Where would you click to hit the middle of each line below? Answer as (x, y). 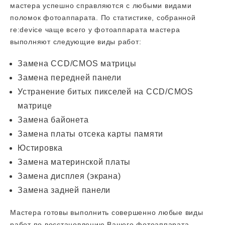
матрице (35, 106)
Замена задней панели (64, 190)
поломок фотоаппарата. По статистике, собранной (103, 18)
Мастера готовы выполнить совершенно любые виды (107, 212)
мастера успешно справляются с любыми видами (101, 6)
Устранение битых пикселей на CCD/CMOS (105, 92)
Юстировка (40, 148)
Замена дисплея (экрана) (69, 176)
